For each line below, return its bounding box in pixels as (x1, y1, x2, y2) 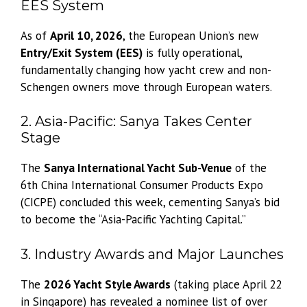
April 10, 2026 (50, 27, 123, 43)
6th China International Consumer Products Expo (21, 177, 263, 193)
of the (232, 160, 267, 176)
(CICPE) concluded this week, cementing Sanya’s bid (21, 195, 280, 210)
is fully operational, (143, 45, 242, 60)
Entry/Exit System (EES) (21, 45, 143, 60)
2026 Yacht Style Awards (44, 276, 171, 292)
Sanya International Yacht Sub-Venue (44, 160, 232, 176)
